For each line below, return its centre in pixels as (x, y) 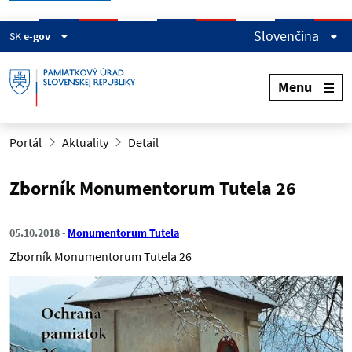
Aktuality (85, 142)
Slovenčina (288, 36)
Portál (26, 142)
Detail (144, 142)
